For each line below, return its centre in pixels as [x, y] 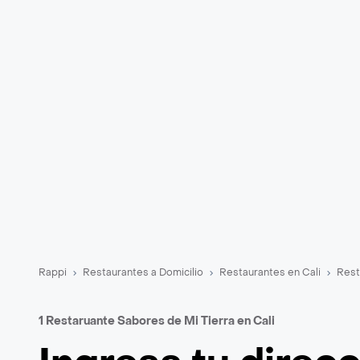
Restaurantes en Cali [270, 272]
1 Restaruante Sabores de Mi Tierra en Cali [157, 321]
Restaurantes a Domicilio [143, 272]
